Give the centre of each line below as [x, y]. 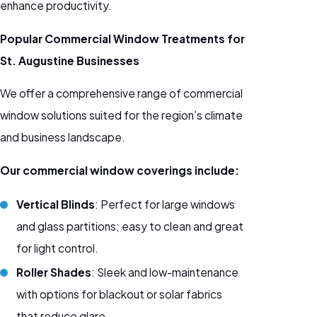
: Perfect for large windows [165, 204]
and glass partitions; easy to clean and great [130, 226]
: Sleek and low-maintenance [165, 272]
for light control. [58, 248]
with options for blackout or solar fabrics [120, 294]
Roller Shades [54, 272]
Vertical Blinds [56, 204]
